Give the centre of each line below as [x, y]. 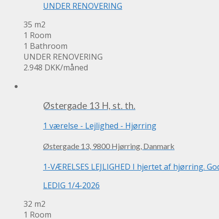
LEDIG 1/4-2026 [71, 185]
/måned [74, 67]
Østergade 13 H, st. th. [89, 106]
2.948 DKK [42, 67]
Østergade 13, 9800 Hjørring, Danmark [109, 146]
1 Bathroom [45, 46]
